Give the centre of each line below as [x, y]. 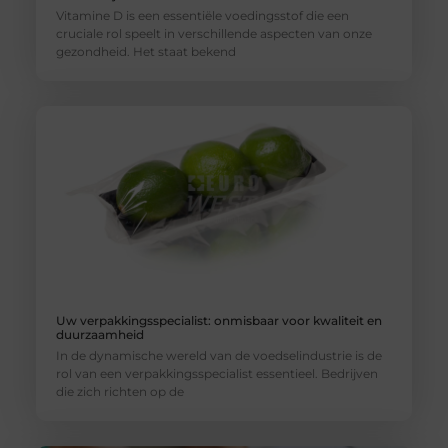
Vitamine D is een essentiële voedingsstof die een [202, 15]
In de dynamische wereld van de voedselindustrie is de [218, 356]
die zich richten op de [119, 392]
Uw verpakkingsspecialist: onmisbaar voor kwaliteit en [218, 321]
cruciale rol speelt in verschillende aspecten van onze [213, 33]
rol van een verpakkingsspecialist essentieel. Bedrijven [216, 374]
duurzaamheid [99, 335]
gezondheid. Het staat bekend [145, 51]
